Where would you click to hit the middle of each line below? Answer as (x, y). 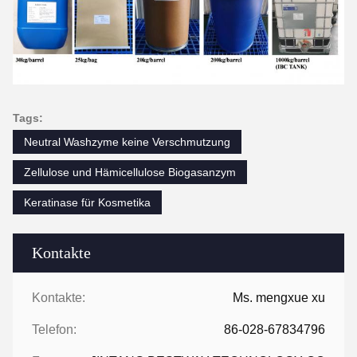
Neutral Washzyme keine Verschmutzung (127, 141)
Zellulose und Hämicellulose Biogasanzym (130, 172)
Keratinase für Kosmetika (87, 202)
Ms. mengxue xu (279, 297)
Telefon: (54, 329)
